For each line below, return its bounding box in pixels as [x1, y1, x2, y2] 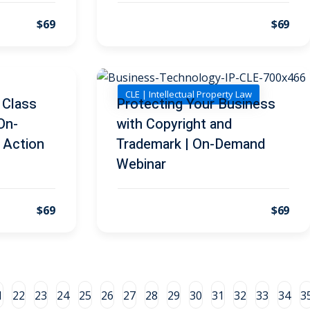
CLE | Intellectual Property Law [125, 88, 252, 101]
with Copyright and [116, 113, 232, 134]
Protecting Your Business [116, 93, 275, 114]
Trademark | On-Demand [116, 134, 265, 154]
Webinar [116, 154, 166, 174]
